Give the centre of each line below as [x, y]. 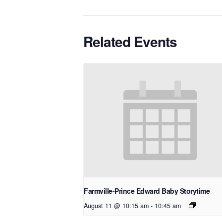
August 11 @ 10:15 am [116, 205]
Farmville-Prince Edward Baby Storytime [147, 191]
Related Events [130, 41]
